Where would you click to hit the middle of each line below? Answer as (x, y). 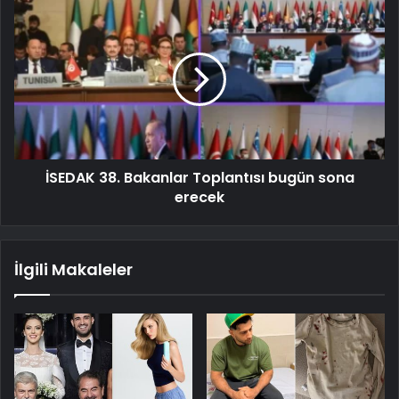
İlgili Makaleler (73, 269)
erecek (199, 197)
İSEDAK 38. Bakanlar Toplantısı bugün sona (199, 177)
